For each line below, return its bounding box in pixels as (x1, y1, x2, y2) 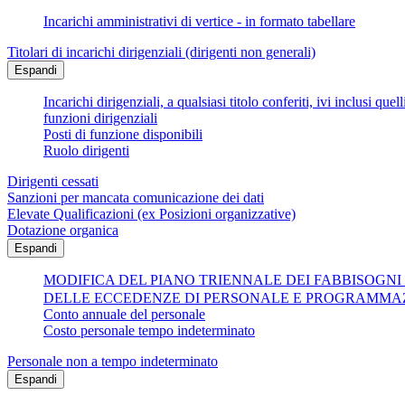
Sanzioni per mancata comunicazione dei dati (7, 190, 264, 206)
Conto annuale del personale (43, 306, 205, 323)
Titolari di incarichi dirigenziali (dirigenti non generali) (7, 44, 316, 61)
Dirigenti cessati (7, 174, 99, 190)
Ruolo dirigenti (43, 143, 129, 159)
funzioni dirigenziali (43, 110, 157, 127)
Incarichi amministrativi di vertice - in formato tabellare (43, 14, 355, 30)
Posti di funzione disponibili (43, 127, 202, 143)
